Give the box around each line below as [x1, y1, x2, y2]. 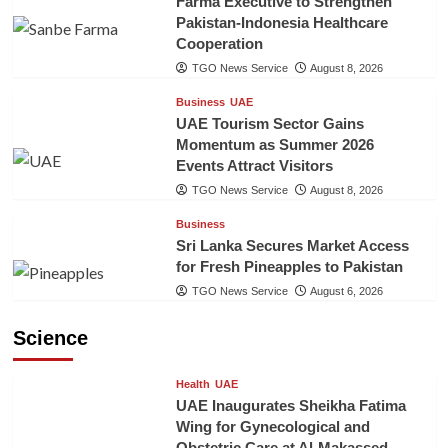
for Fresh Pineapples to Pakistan [175, 258, 403, 276]
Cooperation [175, 35, 263, 53]
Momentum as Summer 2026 [175, 136, 374, 154]
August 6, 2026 [309, 285, 383, 298]
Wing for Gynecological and [175, 418, 370, 436]
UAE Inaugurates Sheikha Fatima [175, 397, 406, 415]
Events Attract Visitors [175, 157, 333, 175]
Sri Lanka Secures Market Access [175, 237, 409, 255]
